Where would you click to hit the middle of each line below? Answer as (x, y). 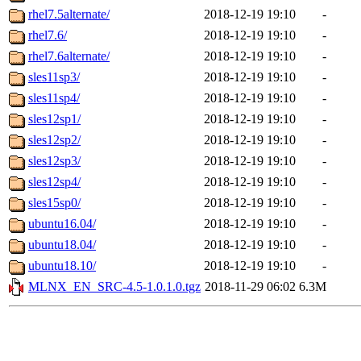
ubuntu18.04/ (62, 245)
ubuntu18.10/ (62, 266)
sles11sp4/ (54, 98)
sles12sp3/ (54, 161)
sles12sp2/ (54, 140)
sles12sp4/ (54, 182)
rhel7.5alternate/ (69, 15)
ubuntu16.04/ (62, 224)
